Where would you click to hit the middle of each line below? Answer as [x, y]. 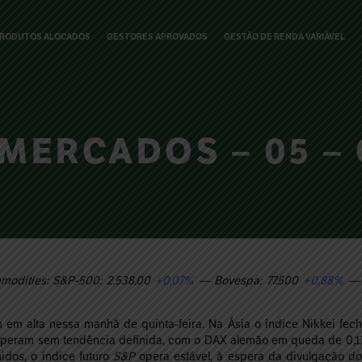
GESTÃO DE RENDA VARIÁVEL [284, 36]
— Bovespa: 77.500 [248, 280]
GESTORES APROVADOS [158, 36]
